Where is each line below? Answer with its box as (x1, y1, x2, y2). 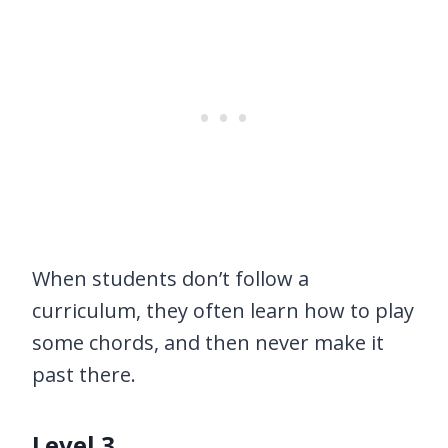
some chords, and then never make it (32, 329, 384, 357)
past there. (32, 361, 136, 389)
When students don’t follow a (32, 265, 309, 293)
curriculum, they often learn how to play (32, 297, 414, 325)
